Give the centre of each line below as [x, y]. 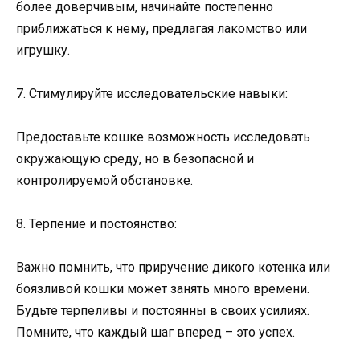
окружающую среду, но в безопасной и [135, 158]
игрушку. [43, 50]
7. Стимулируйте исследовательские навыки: [152, 93]
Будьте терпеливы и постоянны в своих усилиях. [163, 311]
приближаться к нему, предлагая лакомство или [162, 28]
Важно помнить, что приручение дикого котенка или [173, 268]
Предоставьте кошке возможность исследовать [163, 137]
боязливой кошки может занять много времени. [163, 289]
